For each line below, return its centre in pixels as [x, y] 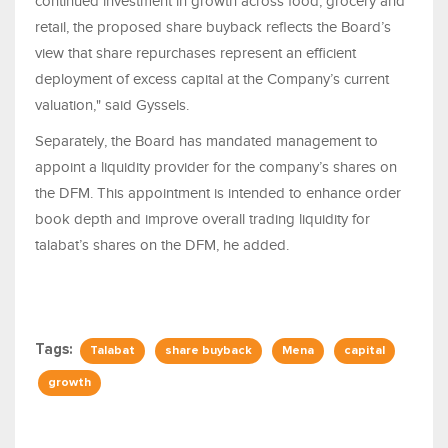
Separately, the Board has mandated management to [206, 141]
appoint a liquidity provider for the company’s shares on [216, 167]
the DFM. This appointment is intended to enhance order [218, 193]
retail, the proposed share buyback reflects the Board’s [213, 27]
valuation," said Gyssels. [112, 105]
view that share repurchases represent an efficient [195, 53]
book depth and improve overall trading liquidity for [202, 219]
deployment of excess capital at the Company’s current [212, 79]
